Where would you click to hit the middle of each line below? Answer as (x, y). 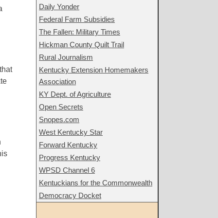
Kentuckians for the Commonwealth (96, 183)
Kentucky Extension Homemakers (94, 70)
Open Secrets (61, 107)
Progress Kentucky (70, 157)
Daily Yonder (59, 7)
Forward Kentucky (68, 145)
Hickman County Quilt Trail (82, 45)
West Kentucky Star (71, 132)
